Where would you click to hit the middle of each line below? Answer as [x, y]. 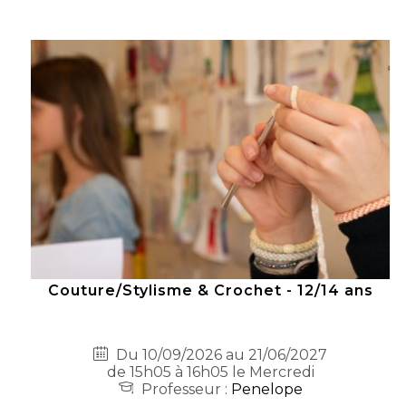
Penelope [266, 389]
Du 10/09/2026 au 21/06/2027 [220, 354]
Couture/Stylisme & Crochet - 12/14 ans [210, 290]
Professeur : [184, 389]
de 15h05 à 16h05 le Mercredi [210, 372]
